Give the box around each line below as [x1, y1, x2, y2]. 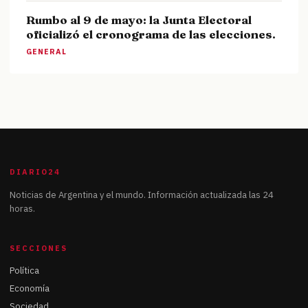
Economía [10, 283, 49, 295]
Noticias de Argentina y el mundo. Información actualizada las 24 [10, 189, 274, 201]
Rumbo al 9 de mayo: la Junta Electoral [26, 12, 252, 27]
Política [10, 265, 39, 277]
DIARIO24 [10, 167, 60, 177]
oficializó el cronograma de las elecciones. [26, 27, 276, 42]
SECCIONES [10, 243, 67, 254]
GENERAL [26, 47, 67, 57]
